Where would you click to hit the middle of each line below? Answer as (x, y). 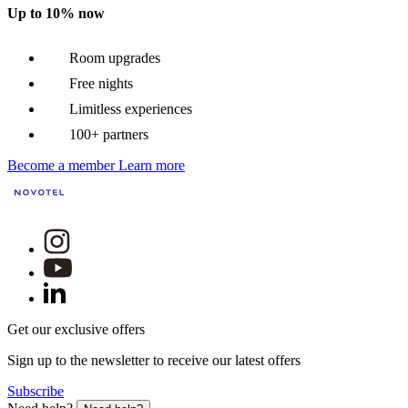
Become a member (61, 166)
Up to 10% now (56, 14)
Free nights (101, 84)
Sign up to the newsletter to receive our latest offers (154, 361)
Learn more (152, 166)
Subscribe (36, 392)
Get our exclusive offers (76, 330)
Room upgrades (115, 58)
